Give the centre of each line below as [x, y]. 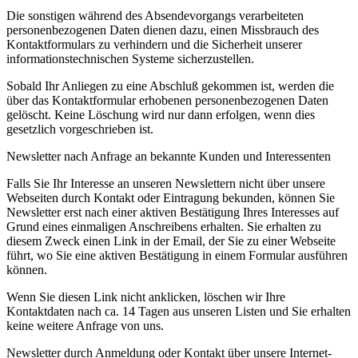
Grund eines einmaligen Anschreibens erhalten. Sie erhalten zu [164, 227]
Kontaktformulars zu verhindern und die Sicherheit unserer [154, 45]
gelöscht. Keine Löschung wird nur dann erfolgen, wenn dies [161, 115]
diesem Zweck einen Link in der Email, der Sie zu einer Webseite [171, 241]
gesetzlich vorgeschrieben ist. [80, 129]
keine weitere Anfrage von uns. [85, 326]
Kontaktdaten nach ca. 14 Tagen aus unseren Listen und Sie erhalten [179, 312]
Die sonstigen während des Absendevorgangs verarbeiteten [155, 16]
